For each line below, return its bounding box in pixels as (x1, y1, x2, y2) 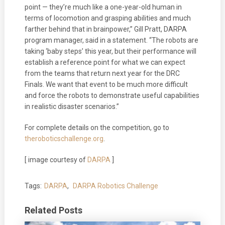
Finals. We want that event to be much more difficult (24, 80, 188, 88)
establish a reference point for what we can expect (24, 58, 185, 66)
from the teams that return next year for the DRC (24, 69, 180, 77)
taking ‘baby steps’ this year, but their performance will (24, 47, 196, 55)
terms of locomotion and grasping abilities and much (24, 14, 191, 22)
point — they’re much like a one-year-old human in (24, 3, 182, 11)
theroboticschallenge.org (24, 134, 103, 143)
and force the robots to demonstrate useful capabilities (24, 91, 199, 99)
